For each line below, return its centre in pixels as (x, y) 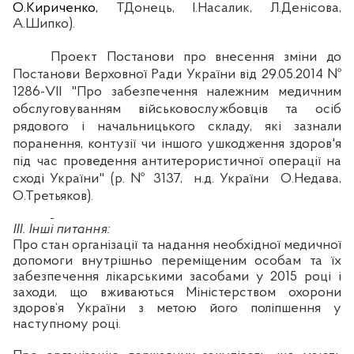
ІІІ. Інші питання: (61, 229)
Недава (317, 179)
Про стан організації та (85, 245)
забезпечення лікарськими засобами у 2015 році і (177, 277)
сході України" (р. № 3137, (98, 179)
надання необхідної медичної (249, 245)
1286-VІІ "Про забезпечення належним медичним (177, 92)
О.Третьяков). (53, 196)
